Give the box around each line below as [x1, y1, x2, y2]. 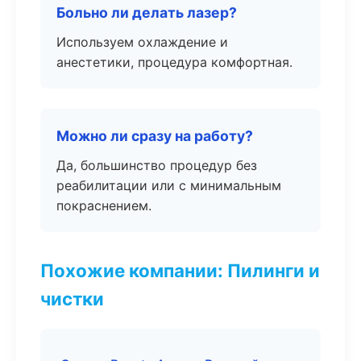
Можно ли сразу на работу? [56, 127, 253, 144]
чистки [40, 288, 104, 309]
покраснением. [56, 197, 151, 214]
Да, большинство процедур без [56, 157, 257, 173]
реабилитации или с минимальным [56, 177, 281, 193]
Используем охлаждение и [56, 34, 228, 50]
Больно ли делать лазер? [56, 4, 237, 21]
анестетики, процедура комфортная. [56, 54, 293, 70]
